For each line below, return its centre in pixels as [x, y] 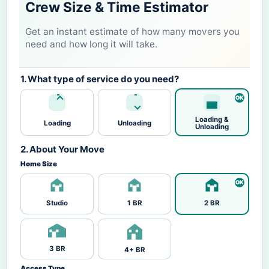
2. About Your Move [62, 150]
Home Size [39, 164]
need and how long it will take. [91, 44]
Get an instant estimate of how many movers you [132, 32]
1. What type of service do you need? [100, 79]
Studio [57, 203]
